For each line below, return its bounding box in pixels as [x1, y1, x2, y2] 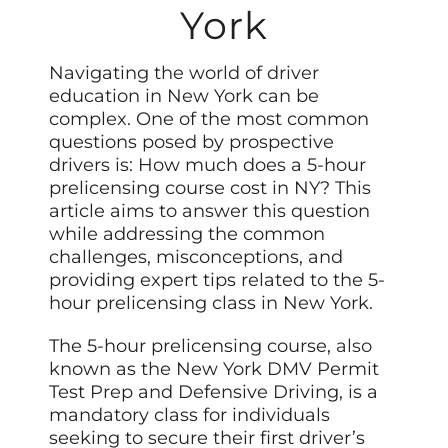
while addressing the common [49, 223, 326, 246]
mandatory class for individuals [49, 404, 331, 427]
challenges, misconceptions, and [49, 246, 344, 269]
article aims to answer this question [49, 200, 371, 223]
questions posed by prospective [49, 131, 335, 154]
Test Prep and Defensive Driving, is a [49, 381, 379, 404]
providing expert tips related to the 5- [49, 269, 386, 292]
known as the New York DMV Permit [49, 358, 380, 381]
